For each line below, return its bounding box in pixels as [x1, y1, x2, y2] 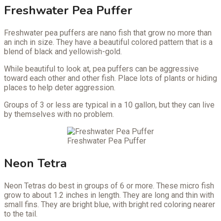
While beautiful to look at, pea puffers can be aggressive [4, 64, 199, 74]
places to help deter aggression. [4, 83, 115, 93]
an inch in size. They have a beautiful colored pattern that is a [4, 37, 213, 47]
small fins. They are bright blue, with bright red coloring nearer [4, 200, 215, 210]
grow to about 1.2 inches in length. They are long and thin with [4, 190, 214, 200]
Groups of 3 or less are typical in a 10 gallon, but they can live [4, 100, 215, 110]
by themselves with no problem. [4, 110, 114, 119]
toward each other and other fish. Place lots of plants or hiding [4, 74, 217, 83]
